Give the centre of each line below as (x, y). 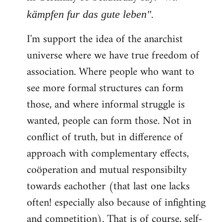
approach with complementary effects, (108, 154)
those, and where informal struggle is (106, 105)
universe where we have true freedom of (113, 56)
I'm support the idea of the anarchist (105, 40)
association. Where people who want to (111, 72)
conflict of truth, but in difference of (105, 138)
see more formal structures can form (105, 89)
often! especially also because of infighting (116, 203)
